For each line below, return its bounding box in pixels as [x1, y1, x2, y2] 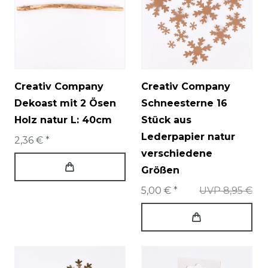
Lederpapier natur [141, 131, 235, 143]
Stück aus [141, 114, 191, 126]
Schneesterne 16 [141, 98, 227, 109]
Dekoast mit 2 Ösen [14, 98, 116, 109]
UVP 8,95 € [199, 185, 253, 197]
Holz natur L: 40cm [14, 114, 112, 126]
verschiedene [141, 148, 212, 160]
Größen [141, 165, 179, 176]
